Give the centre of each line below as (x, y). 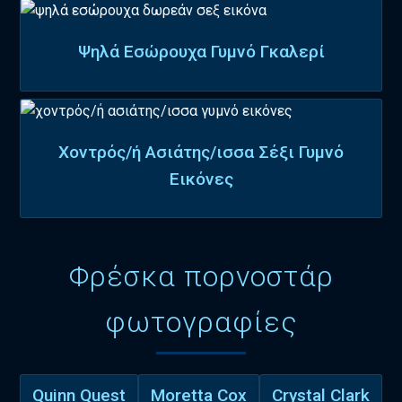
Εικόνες (201, 179)
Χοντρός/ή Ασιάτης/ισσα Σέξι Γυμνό (201, 152)
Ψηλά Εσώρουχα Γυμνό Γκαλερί (201, 52)
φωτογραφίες (201, 322)
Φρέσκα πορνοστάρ (201, 276)
